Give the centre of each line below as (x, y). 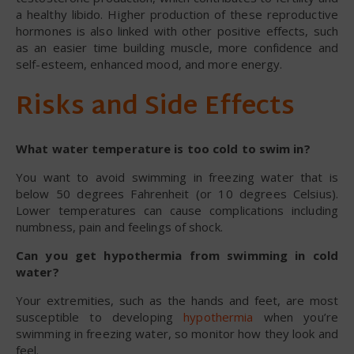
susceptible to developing (100, 316)
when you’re (296, 316)
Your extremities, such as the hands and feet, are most (177, 300)
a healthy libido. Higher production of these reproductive (177, 14)
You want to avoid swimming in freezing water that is (177, 177)
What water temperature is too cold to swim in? (163, 148)
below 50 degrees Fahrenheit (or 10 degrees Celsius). (177, 193)
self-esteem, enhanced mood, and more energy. (149, 64)
